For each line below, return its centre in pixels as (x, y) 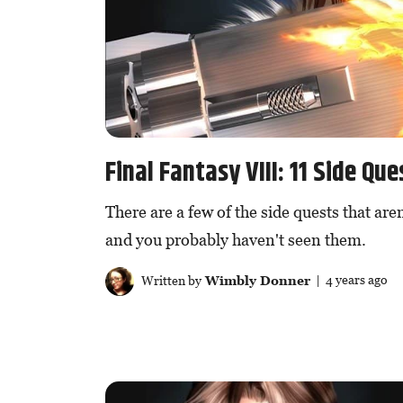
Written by (170, 280)
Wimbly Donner (255, 280)
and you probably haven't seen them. (236, 239)
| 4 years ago (349, 280)
